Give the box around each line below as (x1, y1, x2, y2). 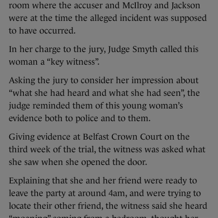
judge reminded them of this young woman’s (9, 101, 183, 111)
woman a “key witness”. (9, 57, 100, 67)
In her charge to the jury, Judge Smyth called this (9, 44, 199, 54)
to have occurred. (9, 26, 76, 36)
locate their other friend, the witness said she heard (9, 201, 207, 211)
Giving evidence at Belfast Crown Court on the (9, 132, 190, 142)
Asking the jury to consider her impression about (9, 75, 199, 86)
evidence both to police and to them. (9, 113, 151, 124)
